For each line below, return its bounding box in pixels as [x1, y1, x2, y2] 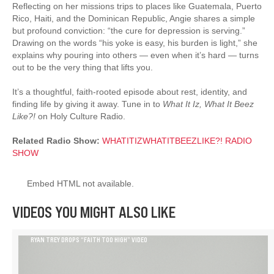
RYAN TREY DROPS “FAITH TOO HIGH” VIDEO [31, 235, 147, 243]
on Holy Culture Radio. [35, 111, 125, 121]
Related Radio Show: [12, 135, 100, 146]
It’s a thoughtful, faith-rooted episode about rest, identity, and [12, 86, 247, 97]
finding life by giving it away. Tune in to [12, 98, 163, 109]
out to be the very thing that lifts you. [12, 62, 153, 72]
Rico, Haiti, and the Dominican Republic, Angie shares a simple [12, 13, 255, 23]
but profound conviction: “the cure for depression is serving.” [12, 25, 245, 35]
